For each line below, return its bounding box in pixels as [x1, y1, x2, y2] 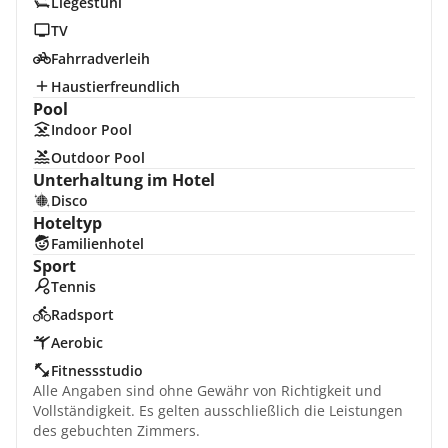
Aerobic [50, 333, 103, 352]
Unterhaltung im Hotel [33, 169, 215, 191]
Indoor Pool [50, 120, 132, 139]
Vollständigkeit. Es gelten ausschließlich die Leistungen [33, 401, 403, 420]
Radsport [50, 305, 114, 324]
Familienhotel [50, 234, 144, 253]
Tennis [50, 277, 96, 296]
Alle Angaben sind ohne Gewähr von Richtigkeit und [33, 381, 382, 400]
